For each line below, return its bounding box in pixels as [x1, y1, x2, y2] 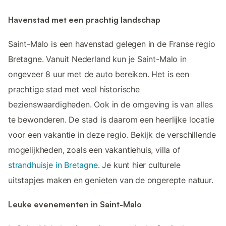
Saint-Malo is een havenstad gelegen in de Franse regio [8, 38, 215, 49]
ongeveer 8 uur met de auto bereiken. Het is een [8, 69, 189, 79]
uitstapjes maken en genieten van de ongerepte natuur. [8, 175, 213, 185]
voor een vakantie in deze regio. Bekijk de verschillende [8, 129, 216, 140]
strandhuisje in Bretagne [8, 159, 98, 170]
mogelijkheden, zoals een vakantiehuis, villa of [8, 144, 181, 155]
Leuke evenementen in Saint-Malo [8, 199, 142, 210]
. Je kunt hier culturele [97, 159, 181, 170]
